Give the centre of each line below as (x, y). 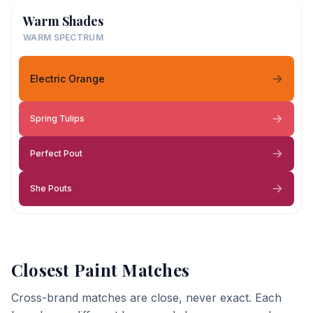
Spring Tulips (57, 118)
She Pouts (51, 188)
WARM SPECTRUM (63, 37)
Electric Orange (67, 78)
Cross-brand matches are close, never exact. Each (146, 298)
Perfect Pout (56, 153)
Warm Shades (63, 21)
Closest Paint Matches (101, 270)
